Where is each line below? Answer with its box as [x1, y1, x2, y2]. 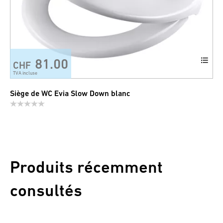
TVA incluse [13, 70, 37, 76]
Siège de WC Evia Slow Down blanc [10, 89, 130, 99]
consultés [10, 181, 82, 201]
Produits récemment [10, 157, 163, 177]
